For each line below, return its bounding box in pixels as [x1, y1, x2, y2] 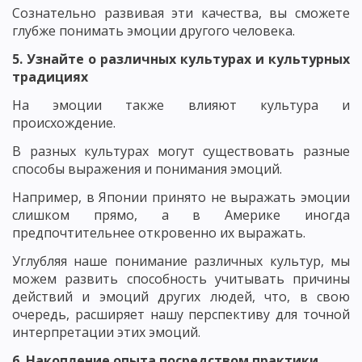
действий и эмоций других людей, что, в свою [12, 287, 350, 305]
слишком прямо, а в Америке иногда [12, 205, 350, 224]
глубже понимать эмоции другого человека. [12, 21, 295, 40]
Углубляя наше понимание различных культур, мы [12, 251, 350, 270]
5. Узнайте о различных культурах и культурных [12, 49, 350, 68]
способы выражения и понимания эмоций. [12, 159, 282, 178]
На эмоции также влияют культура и [12, 95, 350, 114]
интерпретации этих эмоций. [12, 322, 200, 341]
